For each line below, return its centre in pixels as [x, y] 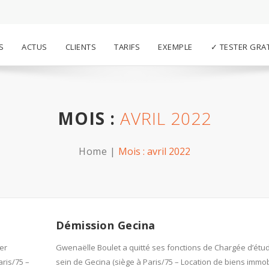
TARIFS [127, 47]
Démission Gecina [105, 225]
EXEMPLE [175, 47]
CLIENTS [80, 47]
